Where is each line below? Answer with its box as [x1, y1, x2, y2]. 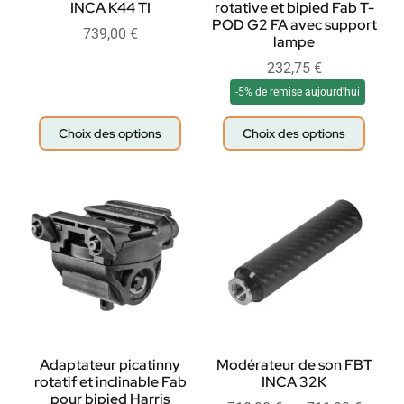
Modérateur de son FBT [216, 355, 372, 375]
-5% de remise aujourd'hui [235, 86, 360, 99]
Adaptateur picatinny [40, 355, 180, 375]
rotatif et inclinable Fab [33, 372, 187, 392]
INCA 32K [262, 372, 326, 392]
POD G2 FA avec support [211, 15, 377, 35]
